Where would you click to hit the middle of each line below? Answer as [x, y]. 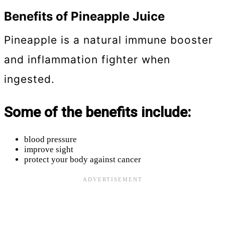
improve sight [49, 149]
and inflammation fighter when [87, 60]
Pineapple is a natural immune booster [108, 40]
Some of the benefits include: [97, 112]
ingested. [29, 79]
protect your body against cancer [83, 159]
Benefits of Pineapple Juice [84, 17]
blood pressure [50, 139]
